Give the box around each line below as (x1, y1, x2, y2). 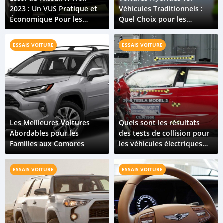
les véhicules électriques (119, 139, 202, 148)
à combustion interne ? (119, 160, 198, 169)
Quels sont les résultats (119, 118, 200, 127)
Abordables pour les (10, 128, 79, 138)
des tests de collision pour (119, 128, 209, 138)
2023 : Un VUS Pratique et (10, 4, 97, 13)
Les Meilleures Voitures (10, 118, 90, 127)
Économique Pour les (10, 14, 82, 24)
